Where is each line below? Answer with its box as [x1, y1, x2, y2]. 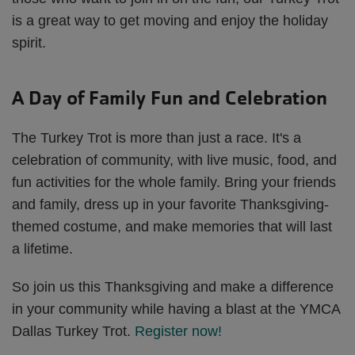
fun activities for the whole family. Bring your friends [12, 174, 336, 190]
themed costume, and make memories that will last [12, 218, 332, 235]
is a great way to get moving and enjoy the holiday [12, 12, 328, 29]
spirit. [12, 34, 46, 51]
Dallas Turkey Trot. [12, 323, 135, 339]
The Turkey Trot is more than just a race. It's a [12, 129, 301, 146]
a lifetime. [12, 240, 73, 257]
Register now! [135, 323, 222, 339]
